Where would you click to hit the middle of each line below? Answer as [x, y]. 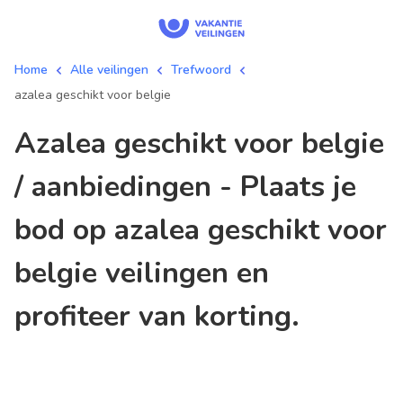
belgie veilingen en [142, 273]
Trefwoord [201, 70]
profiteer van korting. [157, 316]
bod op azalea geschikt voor [201, 230]
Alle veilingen [109, 70]
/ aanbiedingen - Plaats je [185, 187]
